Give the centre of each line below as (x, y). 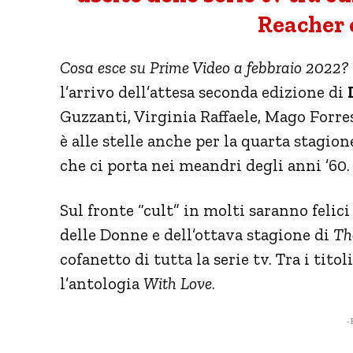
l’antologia (102, 283)
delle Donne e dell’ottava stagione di (197, 234)
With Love (178, 283)
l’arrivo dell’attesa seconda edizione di (204, 91)
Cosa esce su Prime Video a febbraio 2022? (204, 67)
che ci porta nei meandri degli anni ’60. (205, 165)
